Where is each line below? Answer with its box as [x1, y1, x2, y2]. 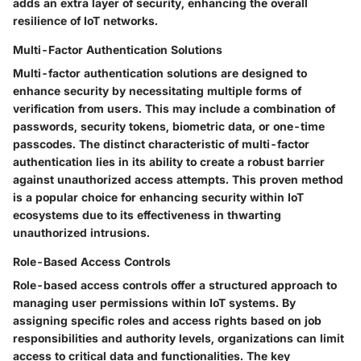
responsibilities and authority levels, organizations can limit [13, 330, 344, 345]
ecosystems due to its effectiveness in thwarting [13, 207, 281, 222]
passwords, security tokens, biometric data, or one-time [13, 118, 325, 133]
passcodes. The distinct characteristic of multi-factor [13, 136, 309, 151]
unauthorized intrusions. [13, 225, 150, 239]
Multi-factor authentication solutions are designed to [13, 65, 307, 80]
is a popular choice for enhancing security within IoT [13, 189, 304, 204]
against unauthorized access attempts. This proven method [13, 172, 343, 186]
